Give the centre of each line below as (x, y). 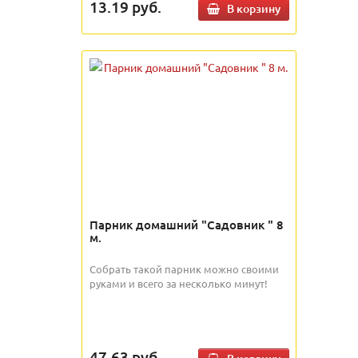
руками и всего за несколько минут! (179, 283)
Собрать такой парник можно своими (184, 268)
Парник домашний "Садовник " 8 (187, 224)
